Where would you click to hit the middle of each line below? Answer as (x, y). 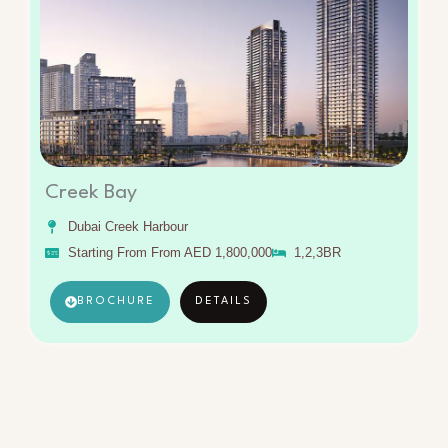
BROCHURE (116, 301)
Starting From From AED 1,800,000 (169, 252)
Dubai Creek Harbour (127, 226)
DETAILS (223, 301)
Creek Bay (91, 192)
